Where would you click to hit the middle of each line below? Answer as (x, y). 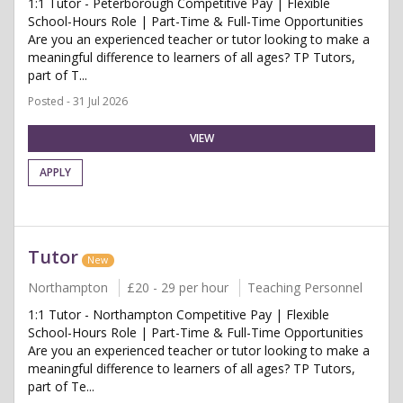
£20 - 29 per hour (178, 287)
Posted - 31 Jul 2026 (78, 101)
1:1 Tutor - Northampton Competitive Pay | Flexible (179, 314)
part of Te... (61, 386)
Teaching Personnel (305, 287)
